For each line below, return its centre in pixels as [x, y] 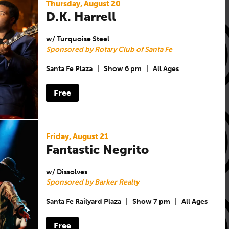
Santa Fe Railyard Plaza [83, 202]
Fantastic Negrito [97, 149]
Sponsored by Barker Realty [92, 182]
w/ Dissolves [66, 172]
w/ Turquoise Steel [77, 39]
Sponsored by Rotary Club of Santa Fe [109, 49]
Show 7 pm [151, 202]
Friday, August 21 [77, 136]
